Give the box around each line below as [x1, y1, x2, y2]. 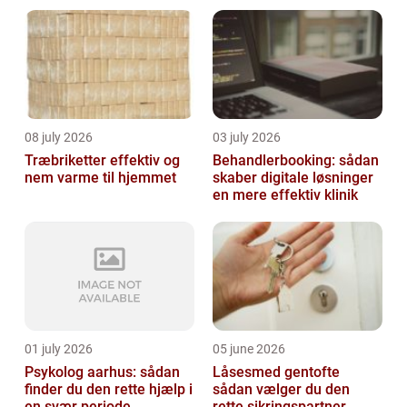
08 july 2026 [25, 130, 93, 145]
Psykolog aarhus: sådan [25, 363, 180, 382]
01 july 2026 [25, 342, 93, 357]
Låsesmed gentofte [213, 363, 340, 382]
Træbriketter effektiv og [25, 152, 110, 170]
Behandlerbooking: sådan [213, 152, 379, 170]
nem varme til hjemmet [25, 169, 176, 187]
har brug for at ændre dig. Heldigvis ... [61, 4, 302, 22]
